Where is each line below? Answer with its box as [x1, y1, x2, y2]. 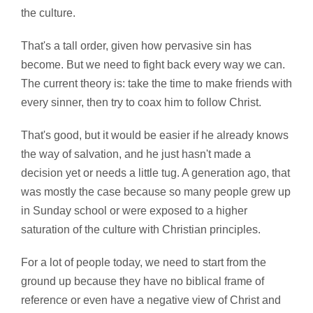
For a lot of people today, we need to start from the [21, 256, 266, 269]
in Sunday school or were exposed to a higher [21, 205, 247, 217]
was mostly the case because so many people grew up [21, 186, 291, 198]
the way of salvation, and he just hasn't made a [21, 148, 251, 161]
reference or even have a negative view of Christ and [21, 294, 281, 307]
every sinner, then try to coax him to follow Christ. [21, 96, 261, 109]
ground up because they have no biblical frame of [21, 275, 264, 288]
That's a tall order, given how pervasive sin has [21, 40, 252, 52]
